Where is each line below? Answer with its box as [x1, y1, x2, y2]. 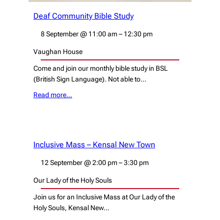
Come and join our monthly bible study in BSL [33, 64, 168, 73]
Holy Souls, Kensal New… [33, 204, 110, 212]
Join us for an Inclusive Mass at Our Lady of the [33, 193, 175, 201]
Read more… [33, 90, 72, 99]
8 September [41, 29, 80, 38]
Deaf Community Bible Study [33, 11, 134, 21]
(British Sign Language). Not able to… [33, 75, 146, 83]
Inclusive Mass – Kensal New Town [33, 139, 155, 149]
